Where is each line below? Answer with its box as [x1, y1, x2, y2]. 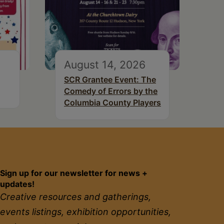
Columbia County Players [64, 97, 161, 108]
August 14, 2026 [64, 58, 145, 71]
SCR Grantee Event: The [64, 74, 156, 85]
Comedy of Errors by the [64, 86, 157, 96]
